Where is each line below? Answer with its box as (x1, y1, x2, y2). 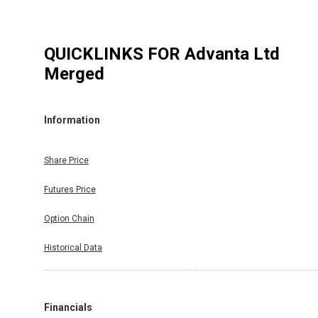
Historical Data (43, 242, 102, 253)
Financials (43, 301, 92, 313)
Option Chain (43, 213, 94, 224)
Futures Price (43, 184, 96, 194)
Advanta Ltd (184, 43, 280, 64)
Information (43, 114, 100, 126)
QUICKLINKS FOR (43, 43, 185, 64)
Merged (43, 63, 104, 84)
